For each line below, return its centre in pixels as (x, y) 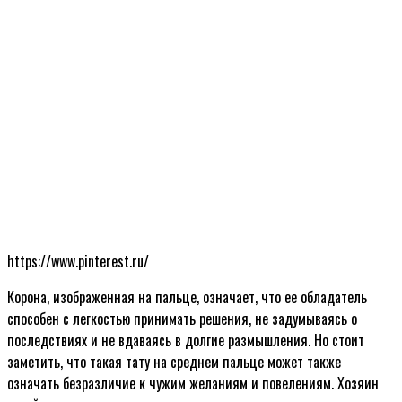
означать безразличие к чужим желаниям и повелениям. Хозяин (193, 383)
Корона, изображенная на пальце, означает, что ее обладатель (187, 297)
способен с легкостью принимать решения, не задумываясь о (182, 318)
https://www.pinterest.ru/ (78, 261)
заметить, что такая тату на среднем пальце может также (174, 361)
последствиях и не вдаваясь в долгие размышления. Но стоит (186, 340)
